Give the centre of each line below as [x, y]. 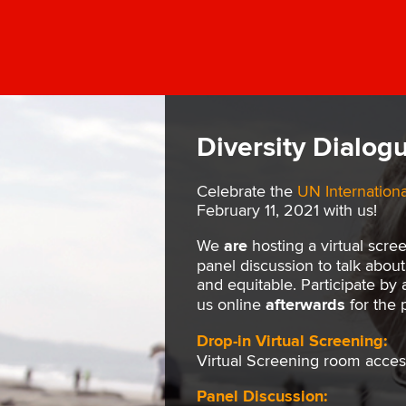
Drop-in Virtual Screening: [292, 342]
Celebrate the [247, 192]
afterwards [305, 306]
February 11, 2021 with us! [287, 211]
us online [231, 305]
